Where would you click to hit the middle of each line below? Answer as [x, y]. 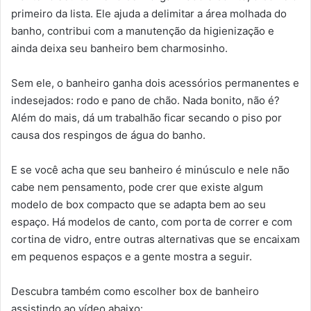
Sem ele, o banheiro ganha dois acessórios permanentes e [155, 83]
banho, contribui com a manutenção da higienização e [143, 31]
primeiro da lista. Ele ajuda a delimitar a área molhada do [149, 14]
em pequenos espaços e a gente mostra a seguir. [132, 257]
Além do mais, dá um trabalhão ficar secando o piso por [146, 118]
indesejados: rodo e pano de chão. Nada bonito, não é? [145, 101]
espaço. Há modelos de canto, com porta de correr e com [152, 222]
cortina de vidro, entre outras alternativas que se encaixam [155, 239]
